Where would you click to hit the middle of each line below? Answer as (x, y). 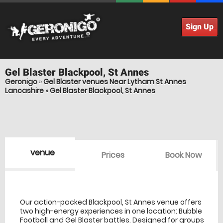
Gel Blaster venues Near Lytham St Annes (115, 82)
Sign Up (200, 27)
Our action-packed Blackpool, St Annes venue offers (111, 202)
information (123, 186)
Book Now (183, 155)
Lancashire (24, 91)
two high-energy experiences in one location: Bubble (111, 211)
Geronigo (21, 82)
